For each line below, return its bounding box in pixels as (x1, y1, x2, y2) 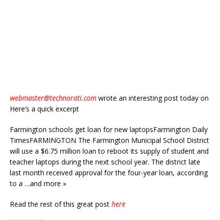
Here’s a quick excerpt (10, 104, 79, 113)
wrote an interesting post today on (96, 93, 209, 103)
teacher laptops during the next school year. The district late (10, 157, 200, 166)
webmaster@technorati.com (10, 93, 96, 103)
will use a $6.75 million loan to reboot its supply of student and (10, 146, 209, 156)
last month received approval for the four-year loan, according (10, 168, 208, 177)
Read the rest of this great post (10, 199, 111, 209)
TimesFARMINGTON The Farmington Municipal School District (10, 136, 209, 145)
